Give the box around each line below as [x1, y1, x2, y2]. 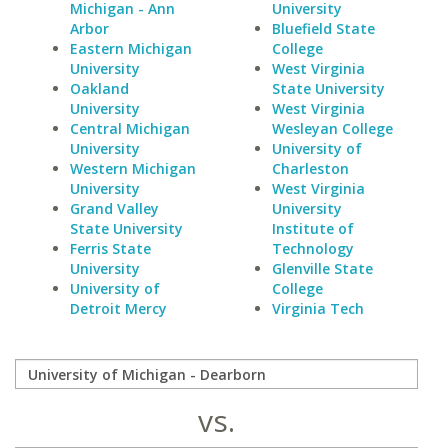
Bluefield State [271, 19, 375, 38]
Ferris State [70, 239, 151, 258]
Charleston [271, 159, 349, 178]
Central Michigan [70, 119, 190, 138]
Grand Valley [70, 199, 159, 218]
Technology [271, 239, 354, 258]
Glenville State [271, 259, 373, 278]
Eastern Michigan [70, 39, 192, 58]
